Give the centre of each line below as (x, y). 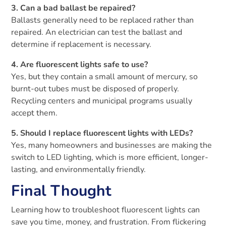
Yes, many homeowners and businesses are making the (112, 145)
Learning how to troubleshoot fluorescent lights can (106, 210)
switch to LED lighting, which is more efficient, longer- (110, 157)
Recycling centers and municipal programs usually (102, 101)
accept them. (35, 113)
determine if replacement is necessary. (81, 44)
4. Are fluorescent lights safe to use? (80, 64)
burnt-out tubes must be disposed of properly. (95, 89)
